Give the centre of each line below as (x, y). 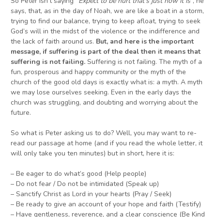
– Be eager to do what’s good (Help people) (79, 174)
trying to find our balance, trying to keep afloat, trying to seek (106, 21)
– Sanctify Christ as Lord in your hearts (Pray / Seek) (91, 194)
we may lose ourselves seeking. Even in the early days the (101, 93)
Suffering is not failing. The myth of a (144, 62)
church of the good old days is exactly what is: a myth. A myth (107, 82)
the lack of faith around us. (54, 42)
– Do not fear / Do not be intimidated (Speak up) (85, 184)
